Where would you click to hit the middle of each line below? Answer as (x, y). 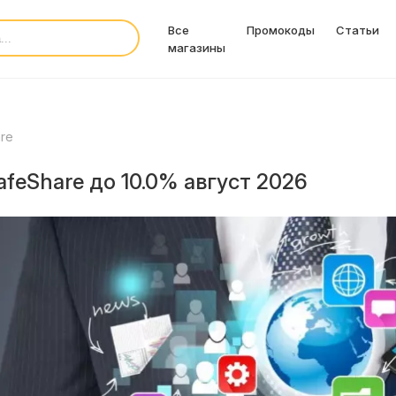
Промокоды (281, 30)
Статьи (358, 30)
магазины (197, 48)
